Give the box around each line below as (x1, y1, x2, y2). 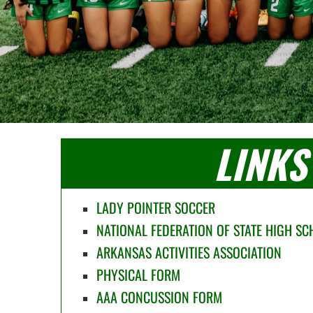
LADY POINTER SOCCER (96, 197, 215, 218)
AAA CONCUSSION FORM (96, 286, 222, 307)
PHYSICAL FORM (96, 264, 180, 285)
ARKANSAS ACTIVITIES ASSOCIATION (96, 242, 282, 263)
